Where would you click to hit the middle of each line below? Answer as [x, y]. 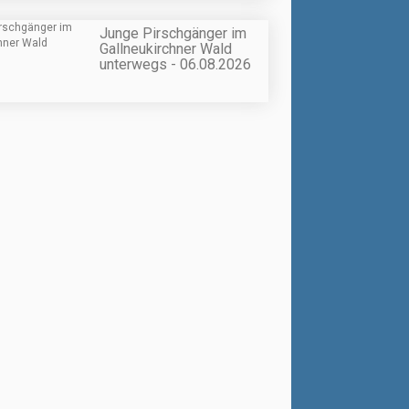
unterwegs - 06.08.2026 [175, 64]
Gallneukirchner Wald [166, 49]
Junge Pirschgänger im [173, 33]
